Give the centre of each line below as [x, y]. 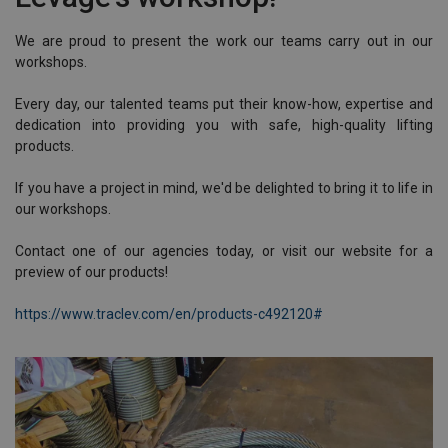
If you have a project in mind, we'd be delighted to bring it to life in [224, 188]
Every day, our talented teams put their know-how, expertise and [224, 104]
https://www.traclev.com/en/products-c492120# [169, 314]
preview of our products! [91, 272]
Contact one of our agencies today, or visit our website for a [224, 251]
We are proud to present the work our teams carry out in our [224, 41]
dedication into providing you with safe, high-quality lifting [224, 125]
